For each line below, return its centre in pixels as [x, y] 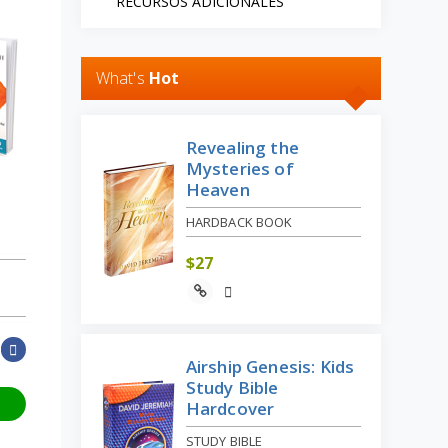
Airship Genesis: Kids [270, 366]
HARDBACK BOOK [239, 221]
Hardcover [230, 408]
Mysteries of [239, 168]
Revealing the [242, 147]
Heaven [217, 189]
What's [122, 77]
